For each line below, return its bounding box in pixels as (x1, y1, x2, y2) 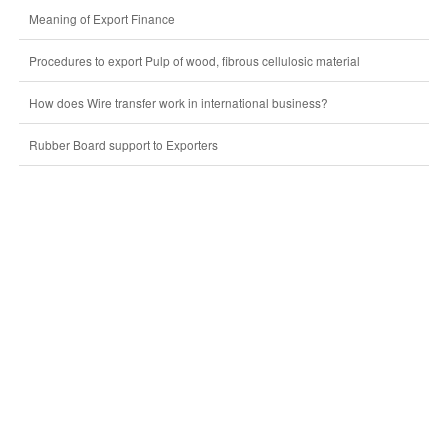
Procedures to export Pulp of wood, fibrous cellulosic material (28, 52, 360, 69)
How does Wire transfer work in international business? (28, 94, 328, 111)
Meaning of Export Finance (28, 10, 175, 27)
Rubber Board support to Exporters (28, 136, 218, 153)
